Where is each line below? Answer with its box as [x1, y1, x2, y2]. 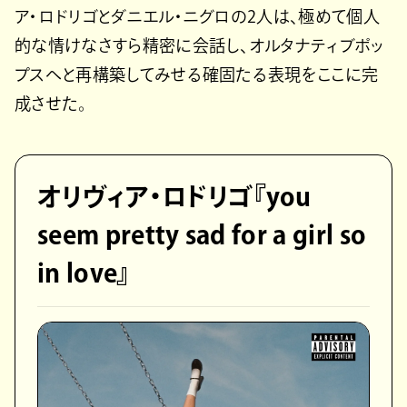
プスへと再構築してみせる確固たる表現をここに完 [15, 66, 379, 84]
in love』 [37, 260, 131, 286]
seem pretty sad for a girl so [37, 222, 367, 248]
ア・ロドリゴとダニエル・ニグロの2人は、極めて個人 [15, 8, 381, 25]
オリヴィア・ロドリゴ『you [37, 184, 312, 210]
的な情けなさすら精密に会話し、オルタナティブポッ [15, 37, 384, 55]
